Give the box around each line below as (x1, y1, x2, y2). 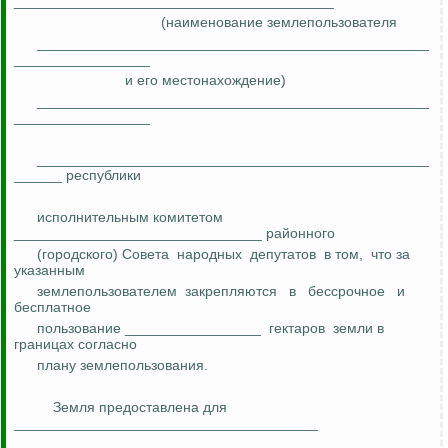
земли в (333, 320, 384, 337)
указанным (14, 262, 85, 279)
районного (266, 225, 335, 242)
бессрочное (308, 283, 385, 300)
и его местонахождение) (125, 72, 286, 89)
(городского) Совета (37, 246, 169, 263)
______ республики (14, 167, 141, 184)
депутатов (250, 246, 316, 263)
